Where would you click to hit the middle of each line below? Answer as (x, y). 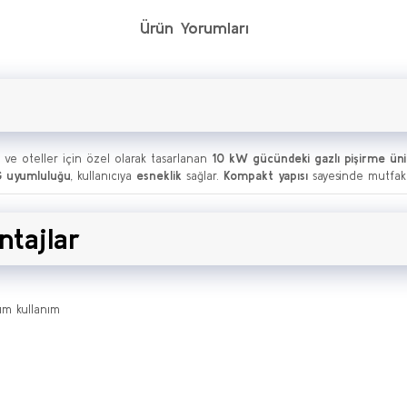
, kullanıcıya (104, 176)
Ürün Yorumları (194, 28)
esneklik (159, 176)
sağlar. (203, 176)
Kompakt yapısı (266, 176)
